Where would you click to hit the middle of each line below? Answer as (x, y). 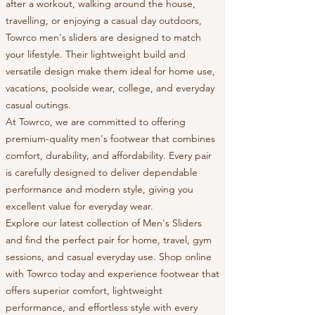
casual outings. (38, 105)
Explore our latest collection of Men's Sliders (104, 223)
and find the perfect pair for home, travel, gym (109, 240)
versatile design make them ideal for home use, (110, 71)
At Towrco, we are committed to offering (96, 122)
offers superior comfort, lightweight (84, 291)
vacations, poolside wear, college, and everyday (110, 88)
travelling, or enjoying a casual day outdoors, (104, 21)
